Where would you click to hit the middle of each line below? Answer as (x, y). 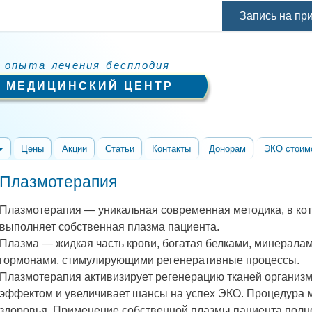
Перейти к (128, 9)
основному (130, 27)
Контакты (172, 149)
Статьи (119, 149)
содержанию (134, 44)
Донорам (228, 149)
